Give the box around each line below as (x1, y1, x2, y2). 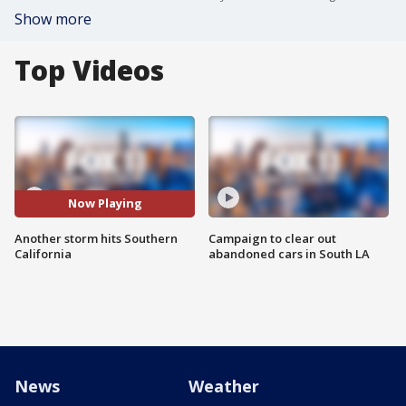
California (14, 245, 72, 262)
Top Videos (14, 52, 164, 89)
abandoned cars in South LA (208, 245, 370, 262)
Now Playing (67, 195, 142, 212)
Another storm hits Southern (14, 229, 178, 246)
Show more (14, 9, 92, 29)
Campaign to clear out (208, 229, 336, 246)
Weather (188, 375, 259, 397)
